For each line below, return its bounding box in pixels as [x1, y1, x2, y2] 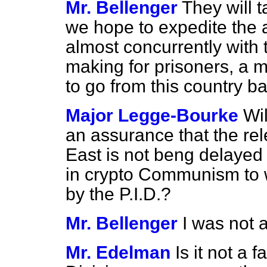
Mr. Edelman [66, 243, 170, 262]
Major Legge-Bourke [66, 105, 238, 125]
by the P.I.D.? [66, 184, 171, 204]
